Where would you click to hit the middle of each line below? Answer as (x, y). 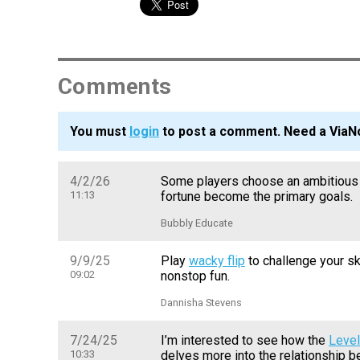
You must (100, 132)
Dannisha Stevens (201, 303)
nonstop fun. (195, 276)
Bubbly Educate (197, 223)
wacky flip (217, 261)
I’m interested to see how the (245, 341)
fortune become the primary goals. (257, 197)
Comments (115, 87)
